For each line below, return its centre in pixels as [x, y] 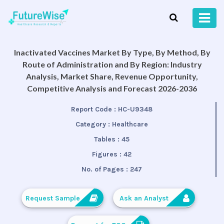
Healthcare [130, 124]
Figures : [107, 154]
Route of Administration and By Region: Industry [112, 64]
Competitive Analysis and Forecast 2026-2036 [112, 88]
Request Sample [52, 198]
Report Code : [94, 109]
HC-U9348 [135, 109]
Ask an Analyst [144, 198]
